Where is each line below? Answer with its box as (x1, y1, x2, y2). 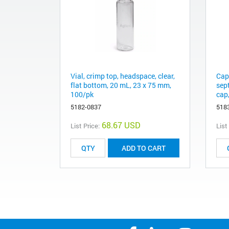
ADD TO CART (122, 143, 166, 153)
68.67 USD (102, 120, 141, 131)
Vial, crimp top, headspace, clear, (71, 71, 175, 81)
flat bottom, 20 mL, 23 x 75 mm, (71, 80, 171, 90)
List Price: (71, 121, 100, 131)
